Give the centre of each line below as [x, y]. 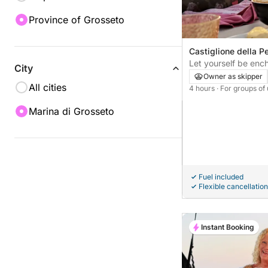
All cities [48, 87]
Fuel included [221, 176]
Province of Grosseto [77, 20]
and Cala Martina [223, 75]
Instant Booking [228, 227]
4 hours [203, 88]
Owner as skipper [233, 76]
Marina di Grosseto [71, 111]
